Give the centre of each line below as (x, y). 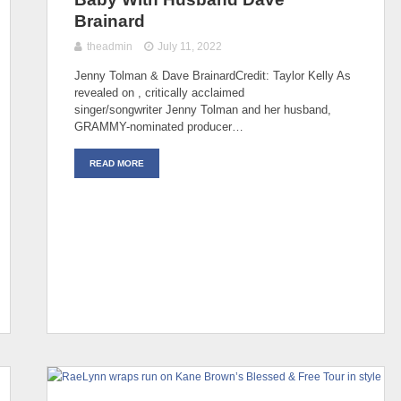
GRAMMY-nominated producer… (159, 126)
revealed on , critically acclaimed (159, 92)
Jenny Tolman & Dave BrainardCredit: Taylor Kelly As (213, 75)
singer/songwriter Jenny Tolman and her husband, (203, 109)
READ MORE (117, 163)
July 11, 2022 (190, 46)
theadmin (110, 46)
